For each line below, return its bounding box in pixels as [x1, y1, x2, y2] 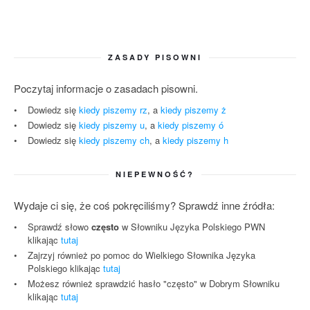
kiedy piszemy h [163, 134, 228, 147]
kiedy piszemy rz [79, 103, 147, 117]
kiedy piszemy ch [79, 134, 149, 147]
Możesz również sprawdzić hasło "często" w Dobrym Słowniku [28, 277, 280, 291]
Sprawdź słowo [28, 220, 91, 234]
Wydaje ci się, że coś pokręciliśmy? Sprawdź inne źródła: [14, 198, 275, 213]
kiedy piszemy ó [158, 118, 224, 132]
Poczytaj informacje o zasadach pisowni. [14, 81, 198, 96]
